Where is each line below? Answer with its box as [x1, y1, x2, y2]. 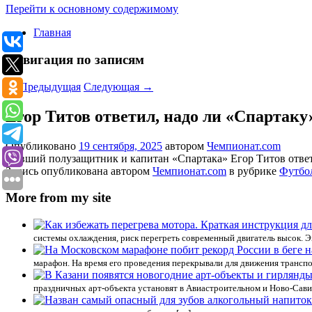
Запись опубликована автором [6, 164, 153, 177]
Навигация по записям [6, 52, 144, 68]
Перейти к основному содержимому [6, 3, 178, 15]
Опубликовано [6, 139, 79, 152]
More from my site [6, 190, 111, 205]
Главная [33, 26, 71, 39]
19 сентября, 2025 [79, 139, 162, 152]
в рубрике [226, 164, 279, 177]
